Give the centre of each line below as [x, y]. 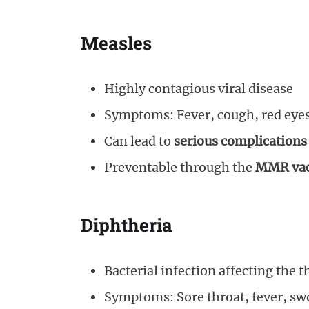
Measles [116, 42]
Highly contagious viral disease [199, 88]
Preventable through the [180, 167]
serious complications [240, 141]
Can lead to [139, 141]
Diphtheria [127, 225]
